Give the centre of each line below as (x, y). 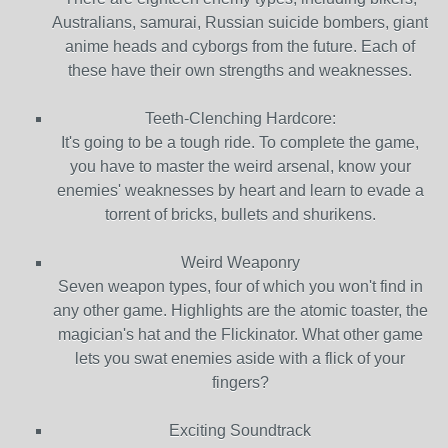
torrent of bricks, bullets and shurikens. (240, 214)
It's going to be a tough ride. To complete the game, (240, 142)
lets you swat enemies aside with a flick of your (240, 358)
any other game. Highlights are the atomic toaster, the (240, 310)
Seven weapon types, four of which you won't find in (240, 286)
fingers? (240, 382)
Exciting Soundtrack (240, 430)
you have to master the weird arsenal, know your (240, 166)
